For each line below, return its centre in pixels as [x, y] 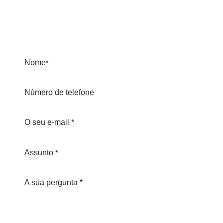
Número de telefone [59, 92]
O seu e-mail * [49, 122]
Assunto [39, 152]
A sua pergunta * [54, 183]
